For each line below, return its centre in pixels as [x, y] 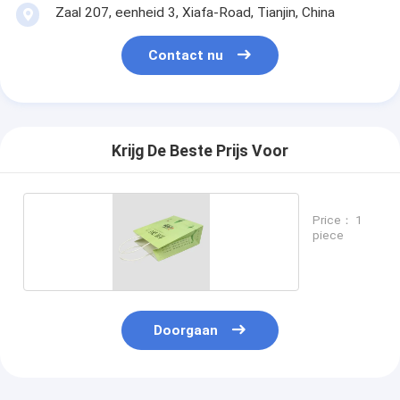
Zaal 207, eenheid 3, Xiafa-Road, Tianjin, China [195, 12]
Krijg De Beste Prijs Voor [200, 151]
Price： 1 [337, 220]
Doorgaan [186, 331]
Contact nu [186, 56]
